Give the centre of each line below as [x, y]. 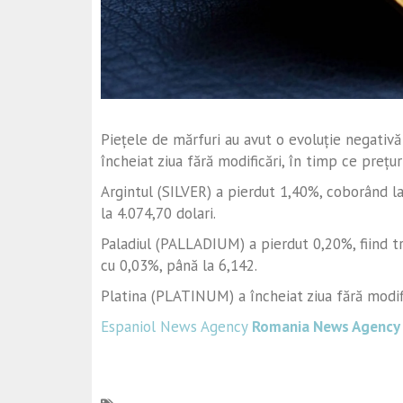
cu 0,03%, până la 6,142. [179, 265]
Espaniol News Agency [174, 326]
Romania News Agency [326, 326]
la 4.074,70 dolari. [158, 213]
